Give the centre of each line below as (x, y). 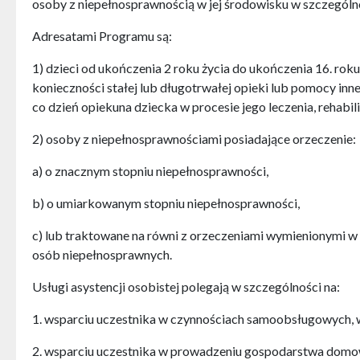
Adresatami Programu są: (102, 36)
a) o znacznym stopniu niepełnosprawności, (150, 171)
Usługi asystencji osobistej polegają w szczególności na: (186, 287)
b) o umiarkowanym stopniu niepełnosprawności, (166, 203)
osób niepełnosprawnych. (102, 255)
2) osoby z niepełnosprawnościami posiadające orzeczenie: (194, 139)
